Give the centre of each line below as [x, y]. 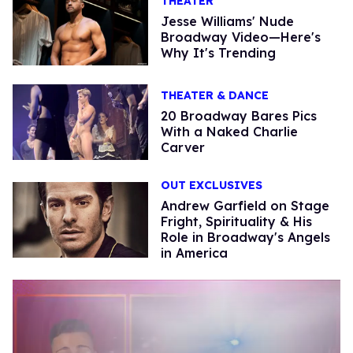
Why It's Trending [218, 52]
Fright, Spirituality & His [236, 221]
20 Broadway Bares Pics [238, 115]
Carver [182, 147]
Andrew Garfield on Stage [245, 205]
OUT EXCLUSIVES [211, 185]
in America [194, 253]
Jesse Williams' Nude [227, 21]
